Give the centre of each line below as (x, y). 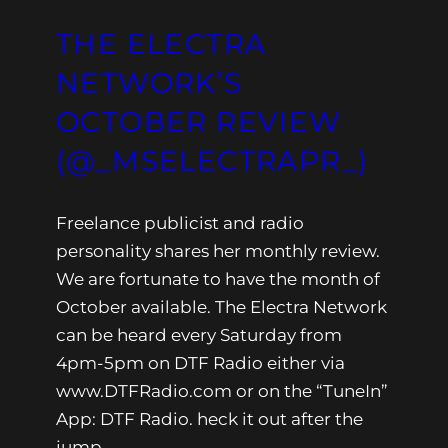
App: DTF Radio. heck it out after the (209, 419)
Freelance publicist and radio (180, 223)
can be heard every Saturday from (199, 335)
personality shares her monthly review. (218, 251)
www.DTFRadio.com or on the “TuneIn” (222, 391)
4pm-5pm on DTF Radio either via (200, 363)
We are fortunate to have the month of (218, 279)
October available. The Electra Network (221, 307)
